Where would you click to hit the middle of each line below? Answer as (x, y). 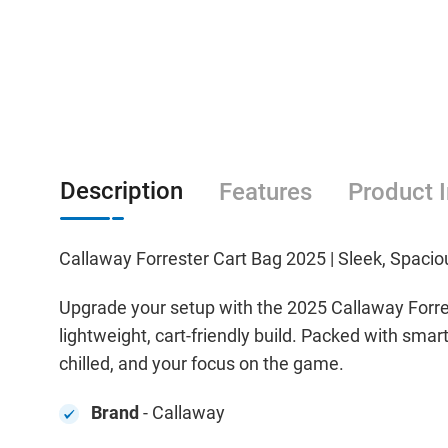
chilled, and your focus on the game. (201, 364)
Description (121, 191)
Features (265, 192)
